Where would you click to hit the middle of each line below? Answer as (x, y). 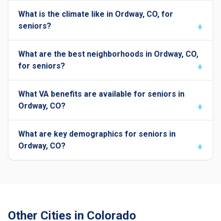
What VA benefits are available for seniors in (101, 94)
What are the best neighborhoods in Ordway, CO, (108, 54)
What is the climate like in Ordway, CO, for (96, 14)
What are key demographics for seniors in (97, 134)
